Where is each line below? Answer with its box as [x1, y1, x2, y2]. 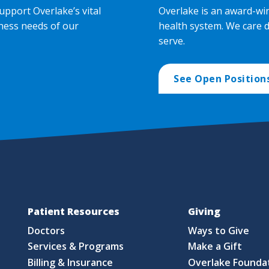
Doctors [28, 223, 65, 237]
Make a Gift [188, 240, 243, 253]
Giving [187, 205, 220, 219]
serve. [159, 34, 185, 48]
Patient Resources [27, 205, 119, 219]
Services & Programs [28, 240, 124, 253]
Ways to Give [188, 223, 250, 237]
